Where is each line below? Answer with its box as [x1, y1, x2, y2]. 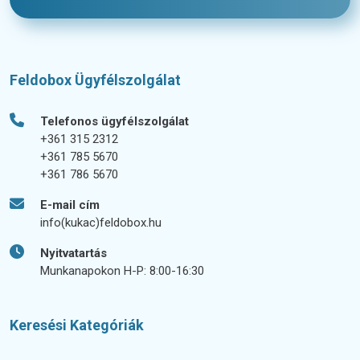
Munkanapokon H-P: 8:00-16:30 [40, 263, 204, 278]
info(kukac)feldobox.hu [40, 215, 162, 230]
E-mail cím [40, 197, 100, 212]
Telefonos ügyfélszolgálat [40, 113, 189, 129]
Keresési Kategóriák [10, 316, 144, 333]
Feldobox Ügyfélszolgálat [10, 71, 181, 88]
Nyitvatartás [40, 245, 107, 260]
